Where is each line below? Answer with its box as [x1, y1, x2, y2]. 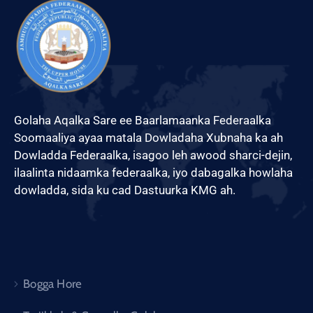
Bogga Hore [23, 277, 82, 291]
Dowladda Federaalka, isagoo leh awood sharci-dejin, [14, 148, 292, 163]
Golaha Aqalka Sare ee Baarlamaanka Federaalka [14, 113, 271, 128]
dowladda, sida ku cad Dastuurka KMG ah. [14, 183, 235, 198]
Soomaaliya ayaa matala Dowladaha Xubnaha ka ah [14, 131, 283, 145]
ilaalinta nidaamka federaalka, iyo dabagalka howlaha [14, 166, 293, 180]
